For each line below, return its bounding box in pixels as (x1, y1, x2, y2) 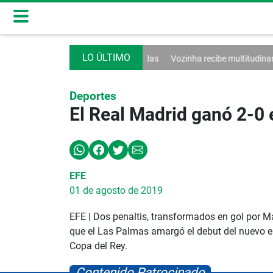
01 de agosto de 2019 (69, 185, 163, 196)
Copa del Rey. (69, 240, 127, 252)
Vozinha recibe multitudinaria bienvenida (104, 54, 257, 63)
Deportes (69, 89, 116, 103)
